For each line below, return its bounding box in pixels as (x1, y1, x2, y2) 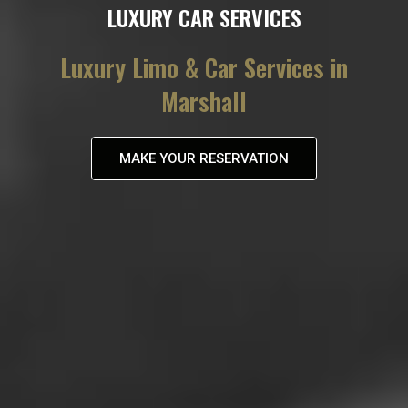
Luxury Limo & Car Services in (60, 49, 348, 87)
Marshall (161, 83, 247, 120)
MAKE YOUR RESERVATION (119, 150, 289, 168)
